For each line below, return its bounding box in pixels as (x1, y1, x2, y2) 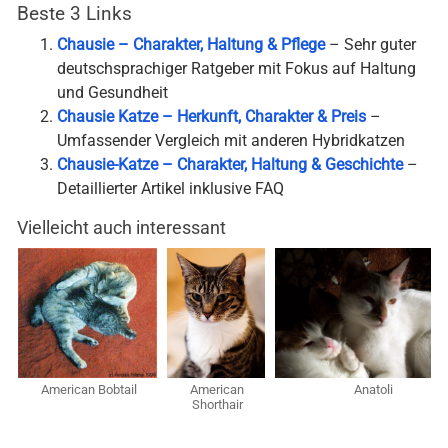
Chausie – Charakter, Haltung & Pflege (57, 35, 325, 55)
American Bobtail (40, 382, 137, 398)
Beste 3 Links (17, 2, 132, 26)
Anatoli (354, 382, 393, 398)
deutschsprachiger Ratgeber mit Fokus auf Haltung (57, 59, 416, 79)
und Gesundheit (57, 83, 168, 103)
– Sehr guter (325, 35, 416, 55)
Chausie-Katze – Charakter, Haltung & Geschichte (57, 155, 403, 175)
